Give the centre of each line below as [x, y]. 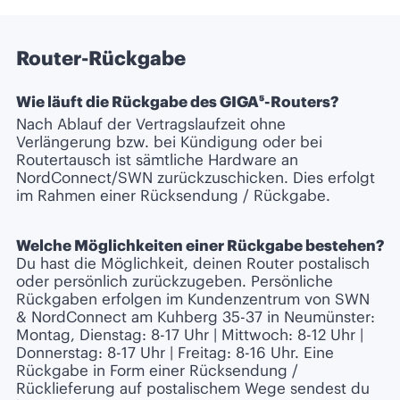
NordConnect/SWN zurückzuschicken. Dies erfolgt [196, 177]
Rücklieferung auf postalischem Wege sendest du [193, 388]
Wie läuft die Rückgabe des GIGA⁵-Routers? [177, 102]
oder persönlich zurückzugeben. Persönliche [175, 281]
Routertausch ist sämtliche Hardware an [157, 159]
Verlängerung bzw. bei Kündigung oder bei [169, 142]
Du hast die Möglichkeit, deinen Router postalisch [193, 263]
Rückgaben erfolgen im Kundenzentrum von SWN [193, 299]
